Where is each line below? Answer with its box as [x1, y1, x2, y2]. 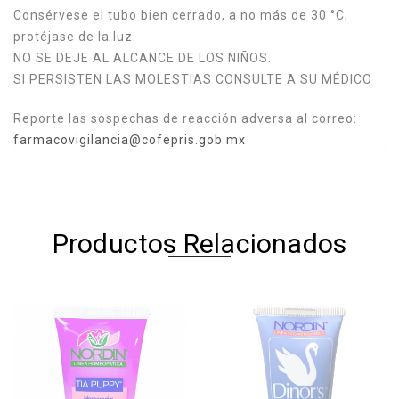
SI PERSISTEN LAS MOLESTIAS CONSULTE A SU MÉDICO [13, 72, 372, 87]
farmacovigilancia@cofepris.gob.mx [13, 133, 246, 148]
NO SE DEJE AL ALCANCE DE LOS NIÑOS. [13, 51, 272, 66]
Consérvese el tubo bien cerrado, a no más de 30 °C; [13, 8, 348, 23]
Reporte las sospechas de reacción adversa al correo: [13, 111, 357, 126]
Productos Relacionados [52, 228, 347, 260]
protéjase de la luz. [13, 29, 136, 45]
